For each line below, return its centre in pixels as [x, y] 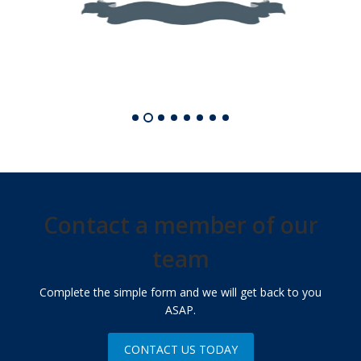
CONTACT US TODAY [180, 349]
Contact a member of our [180, 224]
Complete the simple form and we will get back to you [180, 292]
